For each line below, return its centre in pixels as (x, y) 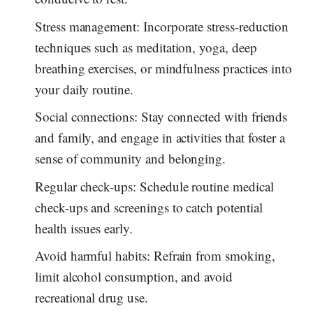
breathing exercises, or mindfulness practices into (164, 68)
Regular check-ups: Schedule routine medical (154, 186)
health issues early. (84, 228)
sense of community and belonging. (131, 159)
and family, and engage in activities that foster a (160, 138)
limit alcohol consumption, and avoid (134, 277)
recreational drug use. (92, 298)
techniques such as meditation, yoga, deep (146, 47)
